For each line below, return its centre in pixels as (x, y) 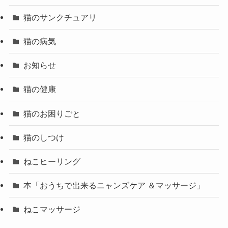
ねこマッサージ (52, 209)
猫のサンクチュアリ (60, 17)
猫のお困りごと (52, 113)
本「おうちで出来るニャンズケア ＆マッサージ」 (114, 186)
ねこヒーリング (52, 161)
